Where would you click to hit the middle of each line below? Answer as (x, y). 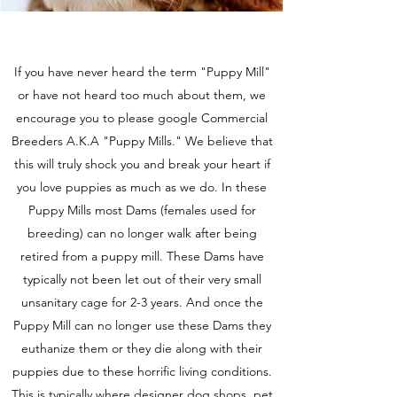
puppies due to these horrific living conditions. (142, 371)
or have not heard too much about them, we (142, 95)
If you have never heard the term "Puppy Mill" (142, 72)
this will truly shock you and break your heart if (142, 164)
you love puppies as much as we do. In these (142, 187)
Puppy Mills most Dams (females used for (142, 210)
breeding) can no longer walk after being (142, 233)
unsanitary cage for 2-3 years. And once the (142, 302)
